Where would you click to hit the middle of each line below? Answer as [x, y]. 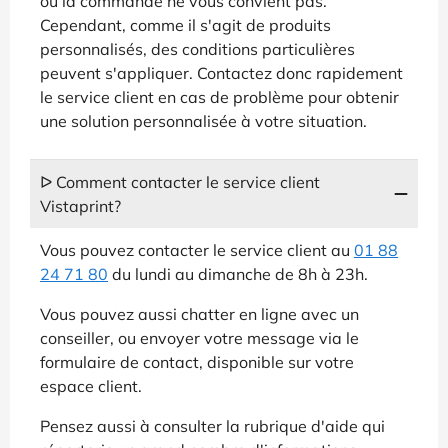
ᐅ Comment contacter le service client [180, 181]
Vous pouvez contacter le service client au [197, 249]
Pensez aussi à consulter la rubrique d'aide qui [212, 425]
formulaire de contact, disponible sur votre [197, 361]
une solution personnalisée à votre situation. [203, 120]
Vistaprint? [80, 205]
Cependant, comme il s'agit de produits [185, 24]
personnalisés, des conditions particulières [197, 48]
